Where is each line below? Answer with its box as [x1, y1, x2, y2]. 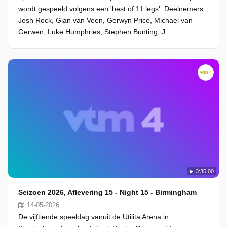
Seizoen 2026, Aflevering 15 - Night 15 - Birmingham [18, 188, 197, 196]
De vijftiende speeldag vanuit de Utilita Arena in [18, 213, 169, 221]
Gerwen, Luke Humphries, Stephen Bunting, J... [18, 28, 171, 36]
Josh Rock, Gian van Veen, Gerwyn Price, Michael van [18, 16, 193, 24]
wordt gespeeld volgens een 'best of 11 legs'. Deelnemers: [18, 5, 205, 13]
